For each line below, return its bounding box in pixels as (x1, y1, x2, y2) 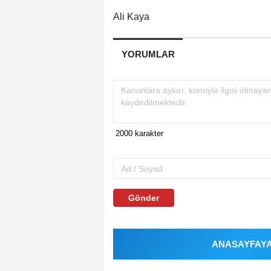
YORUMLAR (121, 49, 175, 60)
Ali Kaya (113, 11, 149, 22)
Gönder (128, 193, 159, 203)
